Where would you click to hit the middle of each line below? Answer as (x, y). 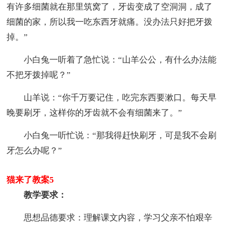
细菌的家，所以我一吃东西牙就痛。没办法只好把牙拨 (110, 22)
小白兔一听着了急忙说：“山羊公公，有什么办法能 (112, 60)
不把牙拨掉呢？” (39, 75)
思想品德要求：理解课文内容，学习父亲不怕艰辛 (110, 217)
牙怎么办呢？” (35, 150)
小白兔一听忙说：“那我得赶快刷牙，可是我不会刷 (112, 135)
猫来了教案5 (31, 180)
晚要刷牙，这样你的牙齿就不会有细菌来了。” (95, 112)
